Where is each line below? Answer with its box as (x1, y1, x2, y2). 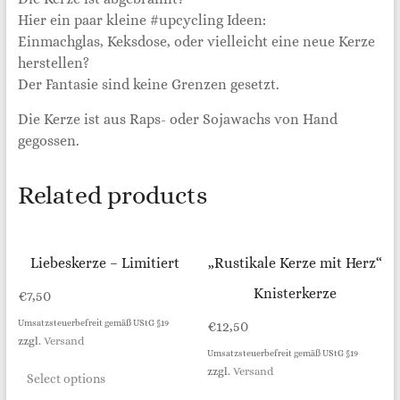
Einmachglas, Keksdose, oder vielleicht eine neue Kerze (17, 32, 375, 50)
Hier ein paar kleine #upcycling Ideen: (17, 11, 266, 29)
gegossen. (17, 131, 79, 149)
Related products (17, 180, 207, 210)
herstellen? (17, 54, 89, 71)
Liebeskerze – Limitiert (30, 254, 180, 271)
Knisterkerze (253, 284, 337, 302)
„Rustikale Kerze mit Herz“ (207, 254, 382, 271)
